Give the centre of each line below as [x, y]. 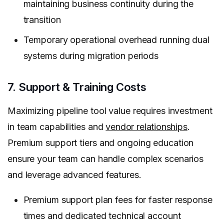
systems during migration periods [91, 56]
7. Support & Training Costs [77, 87]
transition [42, 20]
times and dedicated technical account [102, 216]
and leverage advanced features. [74, 175]
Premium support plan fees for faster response [118, 200]
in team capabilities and [57, 127]
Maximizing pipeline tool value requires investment [110, 111]
